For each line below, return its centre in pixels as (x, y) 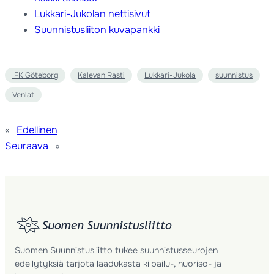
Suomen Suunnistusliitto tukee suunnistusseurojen (117, 250)
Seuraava (27, 146)
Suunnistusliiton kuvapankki (97, 30)
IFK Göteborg (35, 76)
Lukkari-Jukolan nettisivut (93, 14)
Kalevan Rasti (102, 76)
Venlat (23, 95)
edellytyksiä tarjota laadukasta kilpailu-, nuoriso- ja (118, 264)
